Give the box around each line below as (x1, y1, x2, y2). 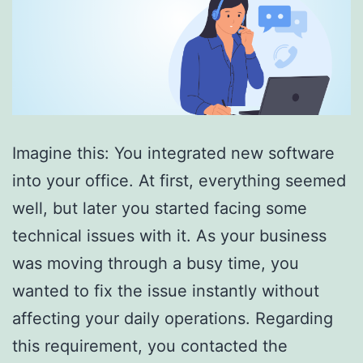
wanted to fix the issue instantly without (12, 281, 319, 301)
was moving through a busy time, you (12, 254, 299, 274)
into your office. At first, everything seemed (12, 171, 346, 191)
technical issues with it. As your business (12, 226, 327, 246)
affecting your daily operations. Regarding (12, 309, 333, 329)
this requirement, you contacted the (12, 336, 288, 357)
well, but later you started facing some (12, 199, 307, 219)
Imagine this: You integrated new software (12, 143, 335, 164)
